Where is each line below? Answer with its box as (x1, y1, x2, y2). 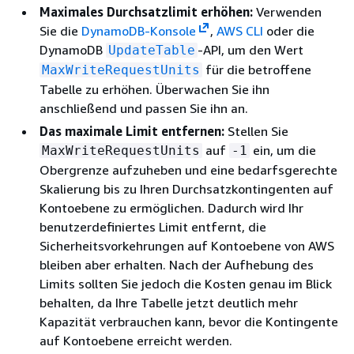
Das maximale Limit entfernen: (40, 122, 224, 139)
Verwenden (253, 3, 322, 20)
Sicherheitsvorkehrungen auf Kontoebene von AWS (40, 237, 334, 254)
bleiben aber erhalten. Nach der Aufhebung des (40, 256, 314, 273)
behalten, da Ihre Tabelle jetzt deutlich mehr (40, 294, 298, 311)
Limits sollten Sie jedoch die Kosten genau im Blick (40, 275, 332, 292)
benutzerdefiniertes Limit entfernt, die (40, 218, 266, 235)
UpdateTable (108, 42, 195, 58)
